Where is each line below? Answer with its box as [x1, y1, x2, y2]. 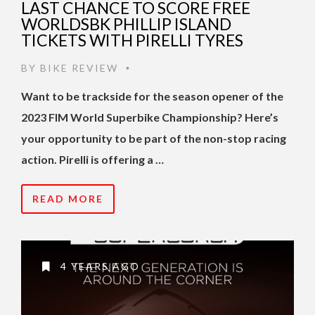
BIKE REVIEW [40, 62, 118, 75]
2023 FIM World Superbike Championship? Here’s [21, 110, 278, 124]
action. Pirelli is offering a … [21, 153, 164, 167]
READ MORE [32, 193, 103, 205]
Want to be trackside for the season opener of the [21, 89, 283, 103]
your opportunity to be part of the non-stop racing [21, 131, 286, 146]
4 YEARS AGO [57, 260, 140, 273]
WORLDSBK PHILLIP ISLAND [21, 14, 231, 34]
